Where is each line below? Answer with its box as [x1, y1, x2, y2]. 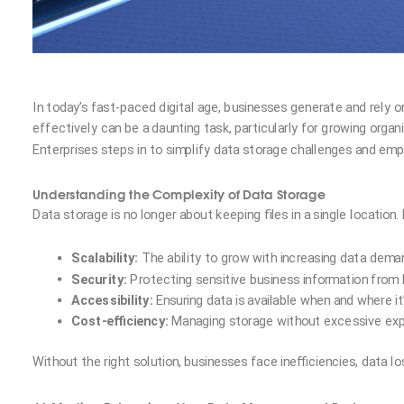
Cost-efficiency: [71, 313, 169, 329]
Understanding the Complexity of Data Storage [32, 182, 326, 204]
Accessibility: [71, 292, 153, 308]
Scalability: [71, 250, 138, 266]
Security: [71, 271, 127, 288]
